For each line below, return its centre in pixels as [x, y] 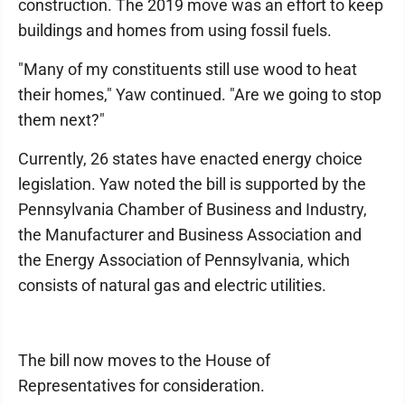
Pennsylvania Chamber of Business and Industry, [193, 210]
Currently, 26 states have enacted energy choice [190, 159]
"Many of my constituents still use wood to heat [188, 70]
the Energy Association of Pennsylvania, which [184, 260]
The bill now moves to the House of [144, 361]
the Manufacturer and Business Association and [190, 235]
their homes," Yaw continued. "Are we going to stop [200, 95]
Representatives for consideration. [141, 386]
